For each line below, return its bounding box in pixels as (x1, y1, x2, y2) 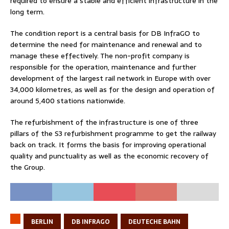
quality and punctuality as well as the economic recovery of (10, 150, 209, 162)
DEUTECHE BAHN (128, 217, 180, 227)
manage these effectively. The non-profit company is (10, 50, 190, 61)
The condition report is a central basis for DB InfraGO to (10, 28, 200, 39)
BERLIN (31, 217, 53, 227)
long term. (10, 6, 44, 17)
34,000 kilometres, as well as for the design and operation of (10, 84, 215, 95)
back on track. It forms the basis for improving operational (10, 139, 206, 150)
